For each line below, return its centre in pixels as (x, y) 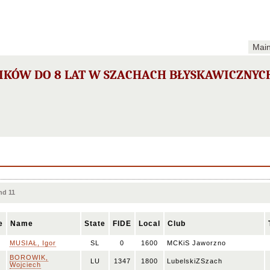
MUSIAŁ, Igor (33, 243)
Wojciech (25, 265)
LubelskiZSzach (195, 261)
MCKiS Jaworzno (196, 243)
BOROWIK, (29, 257)
